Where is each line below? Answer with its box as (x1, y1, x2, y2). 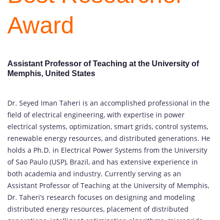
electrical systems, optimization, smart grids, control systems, (7, 121, 208, 131)
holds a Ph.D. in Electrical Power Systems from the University (7, 145, 207, 155)
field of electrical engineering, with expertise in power (7, 110, 185, 119)
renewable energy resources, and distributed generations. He (7, 133, 210, 143)
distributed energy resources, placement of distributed (7, 204, 189, 214)
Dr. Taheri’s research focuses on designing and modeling (7, 192, 195, 202)
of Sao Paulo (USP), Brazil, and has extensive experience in (7, 157, 198, 166)
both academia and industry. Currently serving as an (7, 168, 181, 178)
